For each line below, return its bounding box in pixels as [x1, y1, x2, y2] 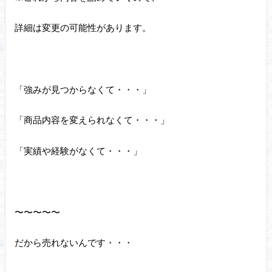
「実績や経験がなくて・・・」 [14, 144, 142, 156]
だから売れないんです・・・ [14, 237, 133, 248]
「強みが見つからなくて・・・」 [14, 83, 151, 95]
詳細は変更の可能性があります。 [14, 22, 151, 33]
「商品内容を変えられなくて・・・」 [14, 114, 169, 126]
